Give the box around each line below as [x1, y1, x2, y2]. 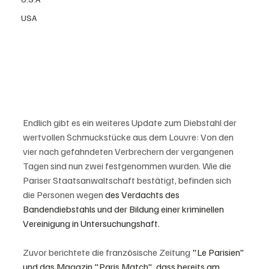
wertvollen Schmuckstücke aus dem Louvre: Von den [23, 131, 235, 144]
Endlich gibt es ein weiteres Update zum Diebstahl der [23, 116, 238, 129]
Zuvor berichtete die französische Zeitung [23, 246, 192, 259]
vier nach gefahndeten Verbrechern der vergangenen [23, 145, 235, 158]
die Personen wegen [23, 189, 105, 201]
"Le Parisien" [192, 246, 246, 259]
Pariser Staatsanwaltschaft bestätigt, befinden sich [23, 174, 233, 187]
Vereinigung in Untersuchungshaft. [23, 217, 160, 230]
